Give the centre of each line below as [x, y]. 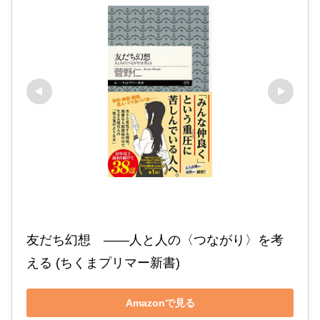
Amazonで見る [160, 302]
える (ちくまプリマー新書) [103, 263]
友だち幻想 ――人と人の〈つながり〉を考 [155, 240]
